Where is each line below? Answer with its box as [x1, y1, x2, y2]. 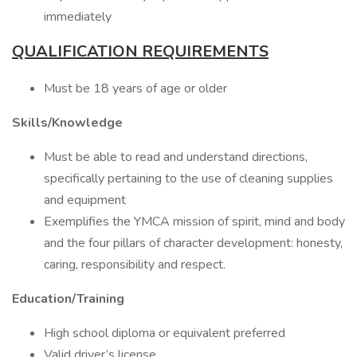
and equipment [44, 191, 126, 209]
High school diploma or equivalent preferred [44, 324, 288, 342]
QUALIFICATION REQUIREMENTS [12, 41, 269, 62]
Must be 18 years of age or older [44, 80, 227, 97]
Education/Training [12, 290, 124, 308]
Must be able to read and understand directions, [44, 148, 308, 166]
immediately [44, 8, 112, 25]
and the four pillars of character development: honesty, [44, 234, 343, 252]
